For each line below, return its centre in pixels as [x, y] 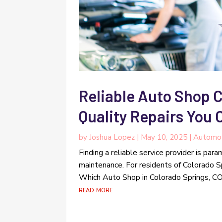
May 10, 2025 [164, 137]
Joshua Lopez [112, 137]
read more [96, 190]
